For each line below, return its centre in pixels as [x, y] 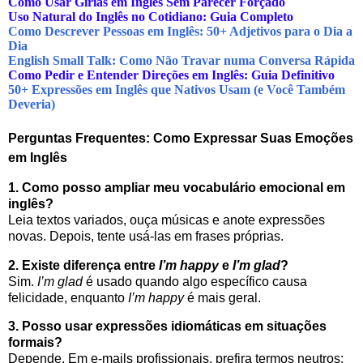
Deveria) [32, 104]
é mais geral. [222, 297]
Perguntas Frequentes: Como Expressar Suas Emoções [181, 138]
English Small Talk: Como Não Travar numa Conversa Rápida [181, 60]
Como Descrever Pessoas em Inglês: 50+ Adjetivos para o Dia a [180, 31]
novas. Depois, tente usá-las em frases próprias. [146, 236]
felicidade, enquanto [68, 297]
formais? [35, 343]
